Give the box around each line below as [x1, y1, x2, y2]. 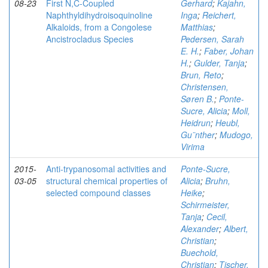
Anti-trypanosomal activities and [46, 163, 166, 175]
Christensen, [181, 81, 229, 93]
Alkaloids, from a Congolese [46, 21, 152, 33]
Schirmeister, [181, 199, 230, 211]
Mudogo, [220, 129, 253, 141]
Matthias [181, 21, 213, 33]
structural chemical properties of [46, 175, 167, 187]
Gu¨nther [181, 129, 215, 141]
